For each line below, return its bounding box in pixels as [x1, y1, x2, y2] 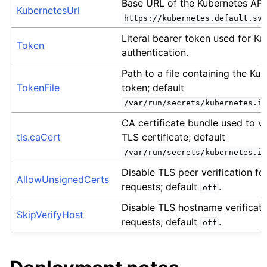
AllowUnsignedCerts [17, 173, 110, 185]
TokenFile [17, 81, 60, 94]
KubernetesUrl [17, 4, 80, 16]
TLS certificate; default [122, 131, 226, 143]
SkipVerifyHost [17, 208, 84, 221]
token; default [122, 81, 185, 94]
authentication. [122, 46, 189, 58]
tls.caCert [17, 131, 61, 143]
